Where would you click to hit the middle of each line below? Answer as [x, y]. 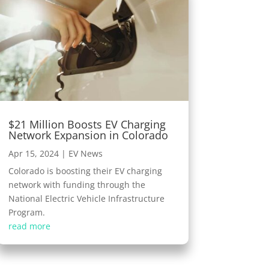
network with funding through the [77, 185]
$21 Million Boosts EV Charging [87, 125]
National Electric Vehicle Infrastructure [86, 199]
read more [29, 226]
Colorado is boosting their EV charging [85, 171]
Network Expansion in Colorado [88, 135]
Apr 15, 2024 [33, 154]
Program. [26, 213]
